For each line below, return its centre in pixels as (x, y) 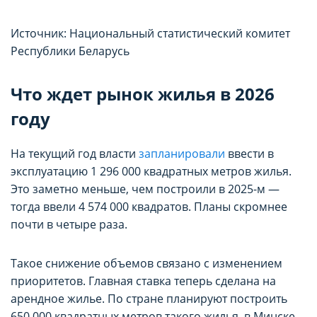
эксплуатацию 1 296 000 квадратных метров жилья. (151, 171)
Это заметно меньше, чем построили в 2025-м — (145, 189)
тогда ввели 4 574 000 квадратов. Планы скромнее (149, 206)
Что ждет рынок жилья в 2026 (143, 93)
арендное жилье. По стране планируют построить (149, 298)
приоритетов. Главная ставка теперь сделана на (143, 281)
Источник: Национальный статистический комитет (150, 33)
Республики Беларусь (70, 51)
